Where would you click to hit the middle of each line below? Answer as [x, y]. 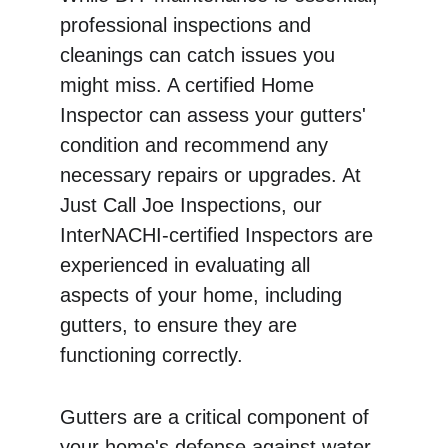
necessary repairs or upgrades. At [213, 175]
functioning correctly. [151, 355]
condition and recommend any [197, 145]
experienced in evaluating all [188, 265]
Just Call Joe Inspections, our [194, 205]
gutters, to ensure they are [181, 325]
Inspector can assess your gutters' [216, 115]
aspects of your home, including [204, 295]
